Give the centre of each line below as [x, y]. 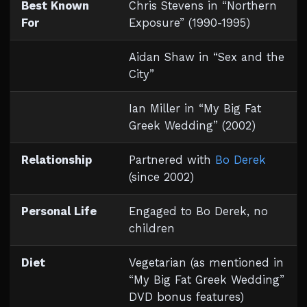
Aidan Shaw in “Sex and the [207, 57]
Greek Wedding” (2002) [192, 126]
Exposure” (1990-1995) [189, 23]
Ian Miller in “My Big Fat [195, 109]
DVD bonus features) [186, 297]
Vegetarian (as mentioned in [206, 263]
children [152, 229]
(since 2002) [161, 177]
